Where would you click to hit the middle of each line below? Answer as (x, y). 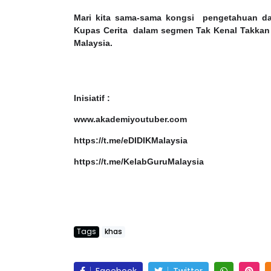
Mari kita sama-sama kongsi (134, 18)
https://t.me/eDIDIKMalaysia (131, 141)
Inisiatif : (92, 98)
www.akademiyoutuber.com (130, 119)
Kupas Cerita (101, 31)
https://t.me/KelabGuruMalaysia (139, 162)
